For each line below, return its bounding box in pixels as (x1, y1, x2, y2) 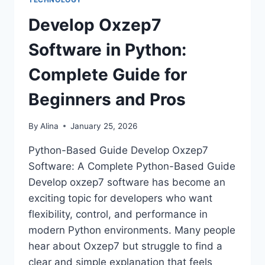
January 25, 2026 (70, 121, 138, 131)
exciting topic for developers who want (28, 192, 212, 204)
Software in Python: (28, 40, 186, 60)
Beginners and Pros (28, 89, 186, 110)
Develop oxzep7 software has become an (28, 176, 225, 188)
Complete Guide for (28, 64, 187, 85)
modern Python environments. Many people (28, 224, 235, 236)
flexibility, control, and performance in (28, 208, 208, 220)
